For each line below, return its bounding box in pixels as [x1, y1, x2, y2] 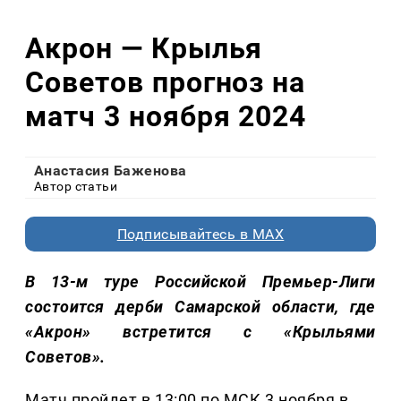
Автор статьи [34, 179, 118, 194]
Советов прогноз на [25, 64, 306, 99]
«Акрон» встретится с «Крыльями [25, 322, 376, 342]
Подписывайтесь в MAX [116, 226, 285, 243]
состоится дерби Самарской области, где [25, 297, 376, 317]
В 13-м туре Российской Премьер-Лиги [25, 272, 376, 292]
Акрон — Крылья [25, 30, 263, 65]
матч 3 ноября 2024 [25, 98, 307, 133]
